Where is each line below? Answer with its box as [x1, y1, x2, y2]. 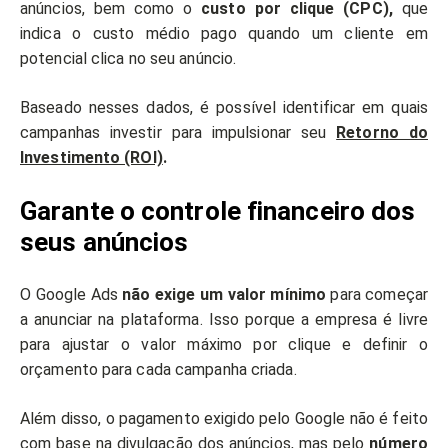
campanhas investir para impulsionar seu [20, 123, 337, 143]
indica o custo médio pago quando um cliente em [20, 24, 428, 44]
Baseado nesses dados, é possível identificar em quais [20, 98, 428, 118]
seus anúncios [20, 227, 189, 258]
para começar [326, 285, 428, 305]
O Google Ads [20, 285, 123, 305]
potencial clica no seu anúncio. [20, 49, 241, 69]
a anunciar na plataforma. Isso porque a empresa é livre [20, 310, 428, 330]
